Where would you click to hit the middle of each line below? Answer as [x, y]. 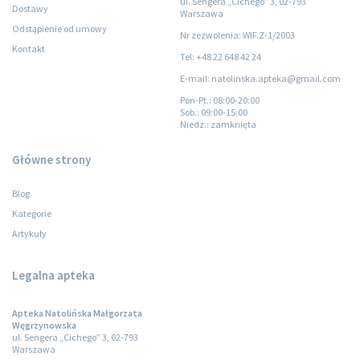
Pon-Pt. [194, 100]
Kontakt [29, 49]
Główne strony [51, 160]
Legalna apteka [53, 275]
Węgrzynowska [44, 325]
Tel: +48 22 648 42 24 [221, 57]
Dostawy [30, 8]
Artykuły [29, 233]
